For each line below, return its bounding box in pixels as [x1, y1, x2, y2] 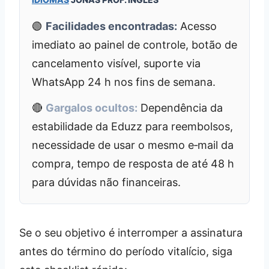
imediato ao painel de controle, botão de [32, 38, 237, 51]
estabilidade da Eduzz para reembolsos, [32, 119, 233, 133]
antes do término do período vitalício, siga [19, 244, 232, 258]
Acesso [177, 19, 217, 32]
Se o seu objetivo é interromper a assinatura [19, 226, 243, 239]
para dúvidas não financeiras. [32, 175, 181, 189]
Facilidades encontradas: [46, 19, 177, 32]
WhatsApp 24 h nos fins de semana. [32, 75, 216, 88]
